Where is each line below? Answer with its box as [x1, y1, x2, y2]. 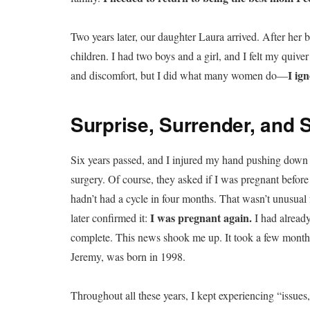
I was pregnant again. [150, 209, 255, 226]
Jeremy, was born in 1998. [71, 248, 185, 264]
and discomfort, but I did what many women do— [71, 67, 288, 82]
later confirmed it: [71, 210, 150, 225]
